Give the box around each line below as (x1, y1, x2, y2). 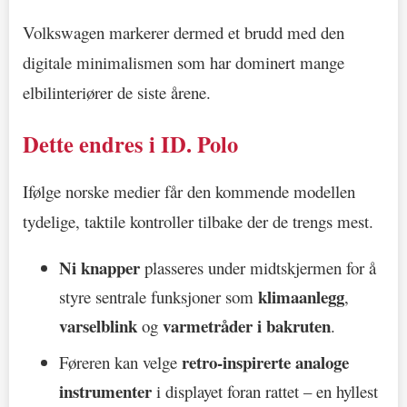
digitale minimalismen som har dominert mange (23, 51, 344, 74)
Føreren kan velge (59, 351, 182, 374)
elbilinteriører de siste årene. (23, 81, 211, 104)
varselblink (59, 313, 137, 339)
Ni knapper (59, 255, 140, 281)
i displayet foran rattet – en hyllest (152, 380, 378, 403)
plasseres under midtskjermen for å (140, 256, 376, 280)
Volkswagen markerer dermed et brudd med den (23, 21, 344, 45)
